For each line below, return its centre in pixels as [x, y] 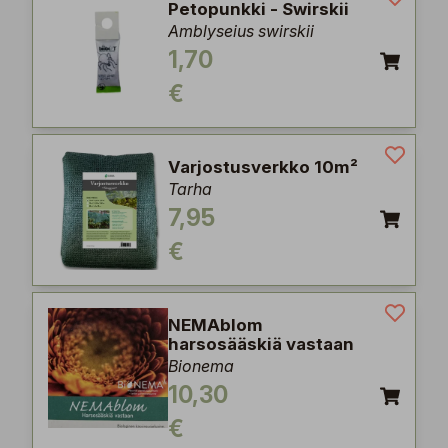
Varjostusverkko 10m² [263, 167]
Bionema [201, 366]
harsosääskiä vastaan [261, 344]
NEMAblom [215, 325]
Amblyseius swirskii [241, 31]
